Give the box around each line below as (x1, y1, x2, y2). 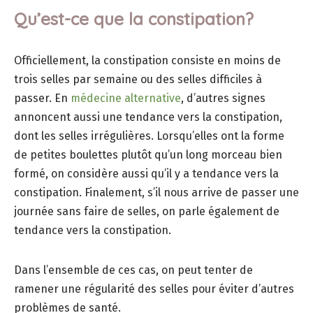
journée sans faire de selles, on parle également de (14, 205, 279, 219)
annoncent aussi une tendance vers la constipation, (14, 110, 282, 124)
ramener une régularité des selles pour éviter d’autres (14, 282, 294, 296)
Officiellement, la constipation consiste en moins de (14, 54, 281, 68)
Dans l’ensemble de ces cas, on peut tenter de (14, 263, 253, 277)
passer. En (14, 92, 71, 105)
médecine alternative (71, 92, 181, 105)
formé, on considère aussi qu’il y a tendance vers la (14, 167, 279, 181)
